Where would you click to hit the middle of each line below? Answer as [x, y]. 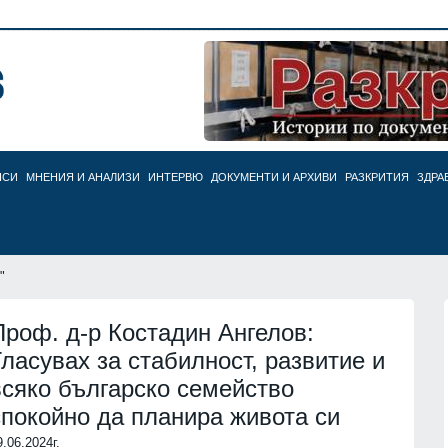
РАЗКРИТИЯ [377, 177]
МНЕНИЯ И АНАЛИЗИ [83, 177]
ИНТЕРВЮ [175, 177]
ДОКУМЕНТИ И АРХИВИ [274, 177]
